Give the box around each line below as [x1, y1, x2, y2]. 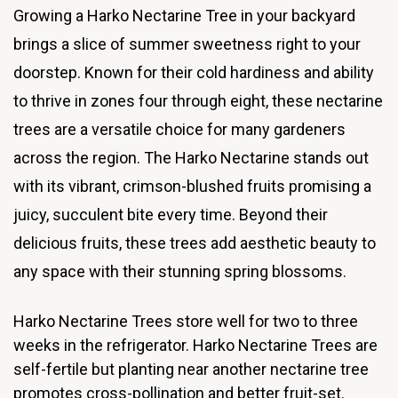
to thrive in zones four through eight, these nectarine [13, 92, 383, 111]
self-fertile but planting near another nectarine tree [13, 359, 369, 378]
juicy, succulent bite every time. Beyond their [13, 205, 328, 225]
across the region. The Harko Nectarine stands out [13, 148, 369, 168]
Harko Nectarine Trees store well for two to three [13, 311, 358, 330]
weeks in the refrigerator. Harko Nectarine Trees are [13, 335, 378, 354]
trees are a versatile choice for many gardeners [13, 120, 346, 139]
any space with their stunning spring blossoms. [13, 262, 350, 282]
